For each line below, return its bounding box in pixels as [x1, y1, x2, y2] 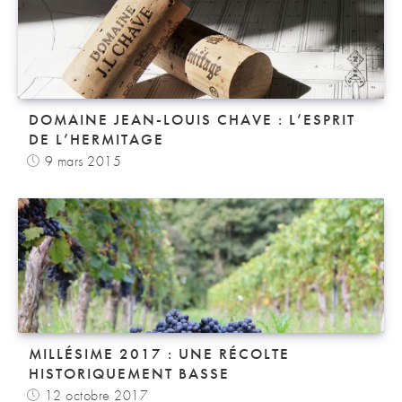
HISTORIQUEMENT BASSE [29, 363, 230, 383]
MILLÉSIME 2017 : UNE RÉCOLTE [29, 343, 290, 363]
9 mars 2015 [44, 151, 121, 170]
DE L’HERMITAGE [29, 128, 164, 149]
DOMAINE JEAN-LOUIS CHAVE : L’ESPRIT [29, 109, 355, 129]
